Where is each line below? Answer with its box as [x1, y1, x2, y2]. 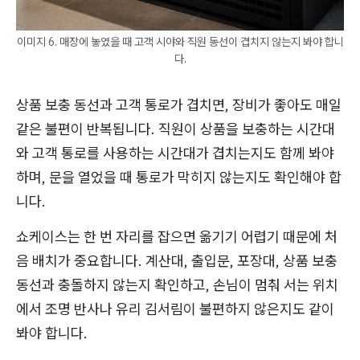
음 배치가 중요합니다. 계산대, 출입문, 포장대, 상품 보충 [16, 252, 337, 270]
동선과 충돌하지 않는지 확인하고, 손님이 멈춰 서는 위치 [16, 276, 338, 294]
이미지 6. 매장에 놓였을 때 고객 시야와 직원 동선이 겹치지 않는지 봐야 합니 [16, 35, 344, 49]
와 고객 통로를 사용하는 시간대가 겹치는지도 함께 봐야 [16, 144, 334, 162]
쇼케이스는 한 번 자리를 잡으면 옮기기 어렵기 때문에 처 [16, 227, 337, 246]
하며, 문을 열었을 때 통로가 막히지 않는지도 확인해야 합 [16, 168, 342, 186]
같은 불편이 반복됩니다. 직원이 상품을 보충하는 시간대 [16, 120, 335, 138]
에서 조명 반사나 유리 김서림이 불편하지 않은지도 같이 [16, 300, 334, 318]
